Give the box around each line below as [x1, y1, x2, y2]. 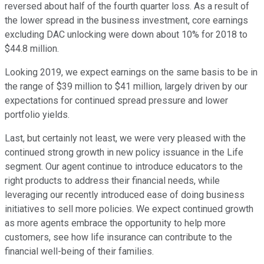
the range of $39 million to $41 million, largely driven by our [5, 81, 247, 93]
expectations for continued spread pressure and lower [5, 95, 228, 107]
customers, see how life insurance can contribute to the [5, 232, 232, 243]
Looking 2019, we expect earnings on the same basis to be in [5, 67, 258, 78]
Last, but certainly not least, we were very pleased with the [5, 133, 246, 144]
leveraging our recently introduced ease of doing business [5, 189, 245, 201]
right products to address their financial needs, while [5, 175, 220, 187]
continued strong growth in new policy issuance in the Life [5, 147, 243, 159]
